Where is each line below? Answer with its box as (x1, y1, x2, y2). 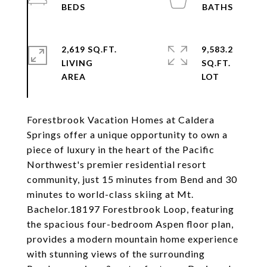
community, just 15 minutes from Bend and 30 (27, 173, 237, 185)
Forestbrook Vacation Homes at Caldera (27, 114, 215, 125)
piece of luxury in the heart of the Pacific (27, 144, 215, 155)
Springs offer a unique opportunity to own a (27, 129, 228, 140)
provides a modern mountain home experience (27, 233, 238, 244)
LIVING (61, 58, 93, 68)
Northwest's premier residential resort (27, 159, 206, 170)
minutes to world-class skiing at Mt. (27, 188, 194, 200)
